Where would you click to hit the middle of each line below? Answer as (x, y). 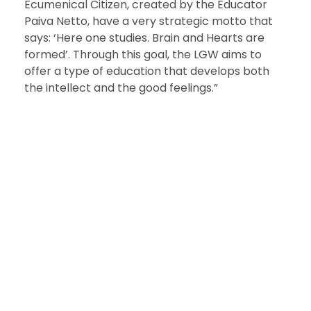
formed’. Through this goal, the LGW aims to (143, 55)
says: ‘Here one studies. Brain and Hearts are (144, 38)
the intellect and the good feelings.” (121, 88)
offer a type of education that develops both (146, 72)
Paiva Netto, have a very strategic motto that (148, 22)
